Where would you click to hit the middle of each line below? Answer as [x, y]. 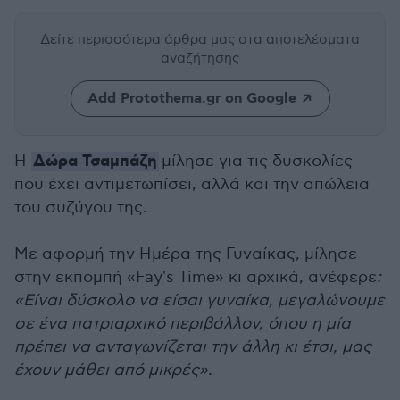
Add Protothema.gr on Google [192, 99]
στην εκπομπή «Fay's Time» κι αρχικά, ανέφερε [196, 277]
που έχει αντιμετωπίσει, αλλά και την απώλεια [192, 184]
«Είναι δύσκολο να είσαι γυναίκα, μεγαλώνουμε [200, 300]
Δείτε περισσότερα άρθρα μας [139, 39]
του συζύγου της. [81, 208]
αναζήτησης [200, 58]
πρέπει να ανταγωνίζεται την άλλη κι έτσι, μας [193, 347]
